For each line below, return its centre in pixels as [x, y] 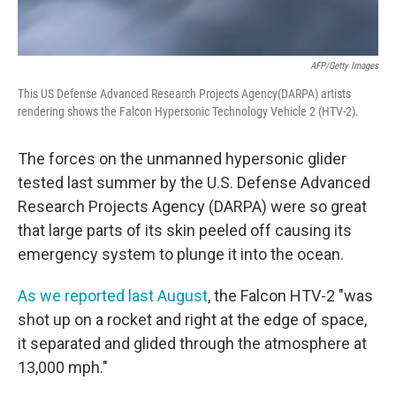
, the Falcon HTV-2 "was [290, 296]
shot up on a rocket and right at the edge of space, [192, 320]
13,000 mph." [63, 368]
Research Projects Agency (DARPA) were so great [192, 207]
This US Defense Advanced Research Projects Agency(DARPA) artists [184, 94]
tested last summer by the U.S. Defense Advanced [194, 183]
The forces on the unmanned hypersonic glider [182, 159]
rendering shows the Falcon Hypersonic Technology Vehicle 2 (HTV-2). [188, 112]
